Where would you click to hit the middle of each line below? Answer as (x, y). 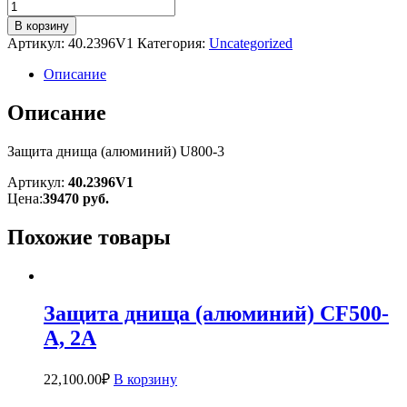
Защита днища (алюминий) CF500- (216, 314)
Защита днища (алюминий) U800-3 (116, 151)
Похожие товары (89, 237)
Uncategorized (251, 43)
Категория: (173, 43)
